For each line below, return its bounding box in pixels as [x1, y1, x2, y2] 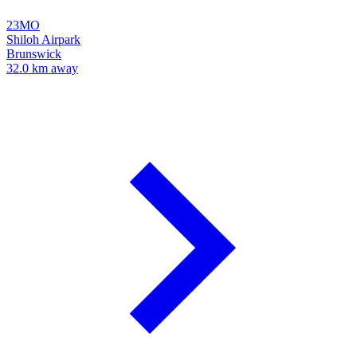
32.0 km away [6, 61, 78, 76]
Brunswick [6, 47, 61, 61]
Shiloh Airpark [6, 33, 80, 47]
